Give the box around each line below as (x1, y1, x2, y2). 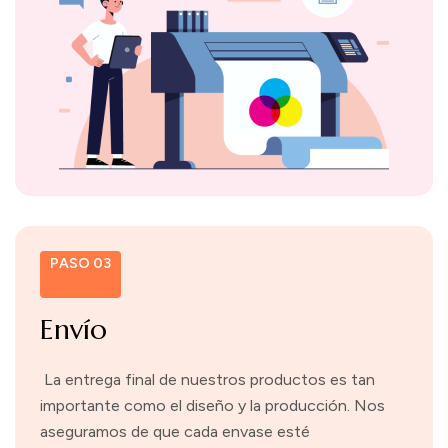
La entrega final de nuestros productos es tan (40, 370, 375, 389)
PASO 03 (50, 255, 111, 272)
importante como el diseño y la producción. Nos (40, 396, 385, 415)
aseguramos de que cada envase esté (40, 422, 310, 441)
